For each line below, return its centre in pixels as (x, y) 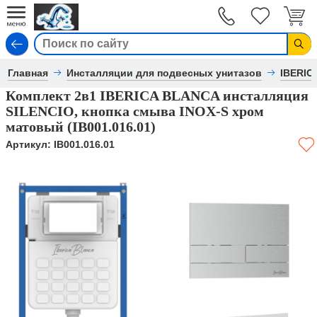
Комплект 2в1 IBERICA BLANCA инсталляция (157, 96)
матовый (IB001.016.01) (81, 127)
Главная (28, 73)
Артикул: (30, 144)
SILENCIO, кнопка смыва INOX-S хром (135, 111)
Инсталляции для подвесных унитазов (165, 73)
